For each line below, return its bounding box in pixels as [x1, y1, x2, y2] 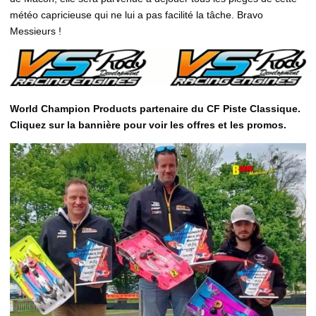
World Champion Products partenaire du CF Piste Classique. [10, 103, 300, 115]
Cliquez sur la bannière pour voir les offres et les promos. [10, 119, 295, 131]
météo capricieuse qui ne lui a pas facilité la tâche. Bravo [10, 8, 263, 20]
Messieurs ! [10, 25, 61, 37]
